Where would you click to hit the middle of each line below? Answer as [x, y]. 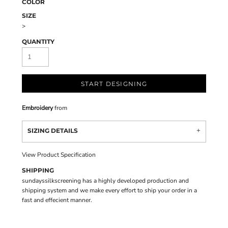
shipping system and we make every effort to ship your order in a [109, 190]
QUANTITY [38, 41]
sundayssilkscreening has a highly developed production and [105, 181]
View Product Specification [59, 155]
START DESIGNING [114, 84]
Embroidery [37, 108]
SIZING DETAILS [53, 131]
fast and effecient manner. [57, 200]
